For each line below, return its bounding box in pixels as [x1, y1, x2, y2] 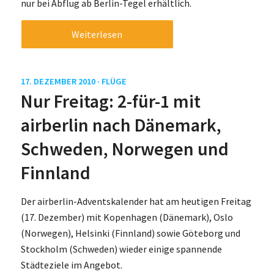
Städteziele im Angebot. [20, 259, 122, 272]
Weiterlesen [72, 28, 123, 40]
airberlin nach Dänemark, [20, 113, 221, 136]
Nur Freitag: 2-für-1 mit [20, 89, 201, 113]
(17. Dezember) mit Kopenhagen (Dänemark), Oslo [20, 211, 233, 224]
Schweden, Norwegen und [20, 136, 229, 160]
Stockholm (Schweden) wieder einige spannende [20, 243, 222, 256]
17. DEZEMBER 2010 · [20, 75, 102, 87]
